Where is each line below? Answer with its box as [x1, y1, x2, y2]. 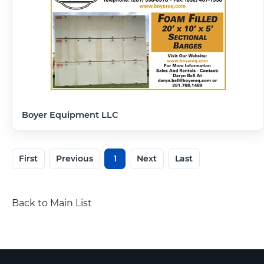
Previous [56, 153, 93, 164]
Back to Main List [12, 197, 92, 209]
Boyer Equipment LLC [22, 109, 118, 120]
